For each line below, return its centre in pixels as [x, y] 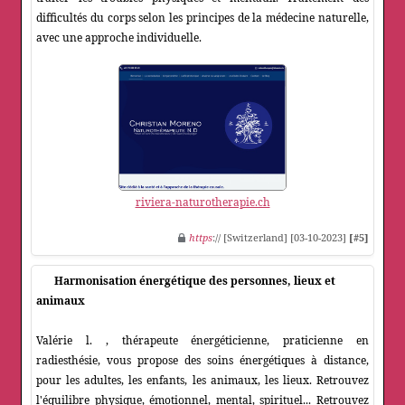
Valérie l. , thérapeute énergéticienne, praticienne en [202, 341]
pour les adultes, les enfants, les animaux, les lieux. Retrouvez [202, 381]
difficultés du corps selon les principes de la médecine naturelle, [202, 18]
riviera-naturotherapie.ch [202, 202]
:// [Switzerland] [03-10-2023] [281, 238]
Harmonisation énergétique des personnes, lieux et [195, 281]
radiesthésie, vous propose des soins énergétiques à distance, [202, 361]
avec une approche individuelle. [119, 38]
